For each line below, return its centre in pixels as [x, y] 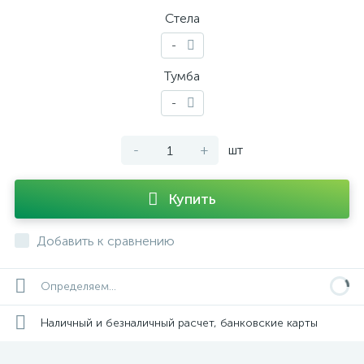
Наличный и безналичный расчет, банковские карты [179, 323]
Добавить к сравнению [106, 241]
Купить [192, 199]
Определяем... [78, 286]
